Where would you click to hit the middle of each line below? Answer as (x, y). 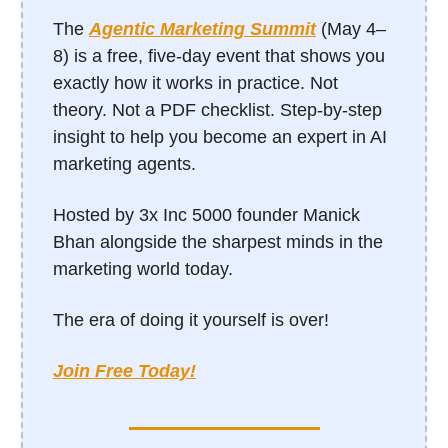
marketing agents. (124, 164)
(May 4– (351, 29)
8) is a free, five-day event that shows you (219, 56)
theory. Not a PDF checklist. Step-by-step (217, 110)
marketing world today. (143, 269)
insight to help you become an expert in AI (220, 137)
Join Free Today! (124, 371)
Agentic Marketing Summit (202, 29)
